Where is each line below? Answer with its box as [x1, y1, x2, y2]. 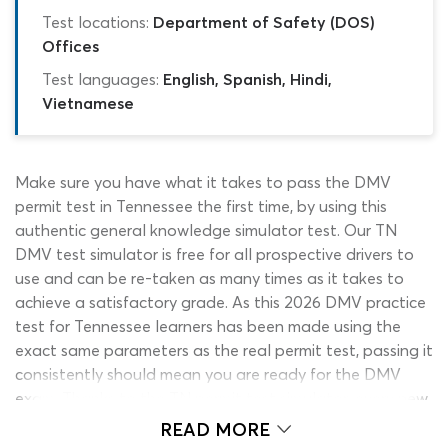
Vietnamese [42, 92, 134, 113]
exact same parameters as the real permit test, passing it [15, 339, 433, 360]
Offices [42, 35, 99, 56]
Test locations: [42, 11, 149, 32]
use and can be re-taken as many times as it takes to [15, 267, 404, 288]
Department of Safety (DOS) [153, 11, 375, 32]
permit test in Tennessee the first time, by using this [15, 195, 387, 216]
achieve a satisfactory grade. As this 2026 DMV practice [15, 291, 426, 312]
